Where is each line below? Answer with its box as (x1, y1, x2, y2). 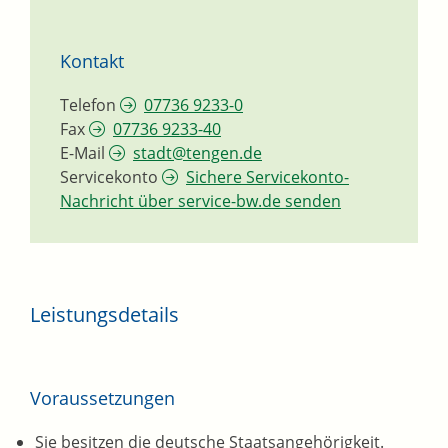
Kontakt (60, 49, 124, 74)
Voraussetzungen (30, 386, 175, 411)
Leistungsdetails (30, 301, 179, 329)
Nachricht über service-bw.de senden (60, 190, 341, 213)
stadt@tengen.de (133, 142, 262, 165)
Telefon (60, 94, 116, 117)
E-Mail (60, 142, 105, 165)
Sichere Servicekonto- (186, 166, 349, 189)
